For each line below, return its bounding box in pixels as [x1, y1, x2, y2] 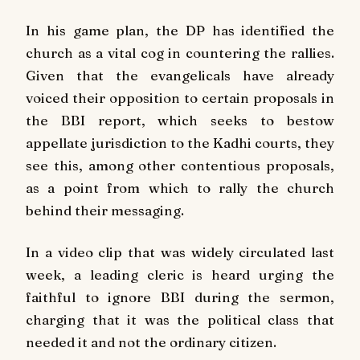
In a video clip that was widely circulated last [26, 243, 334, 260]
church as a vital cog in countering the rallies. [26, 43, 334, 61]
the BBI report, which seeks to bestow [26, 111, 334, 129]
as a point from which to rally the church [26, 178, 334, 196]
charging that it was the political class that [26, 310, 334, 328]
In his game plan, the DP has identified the [26, 21, 334, 39]
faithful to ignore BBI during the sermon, [26, 288, 334, 305]
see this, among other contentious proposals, [26, 156, 334, 174]
